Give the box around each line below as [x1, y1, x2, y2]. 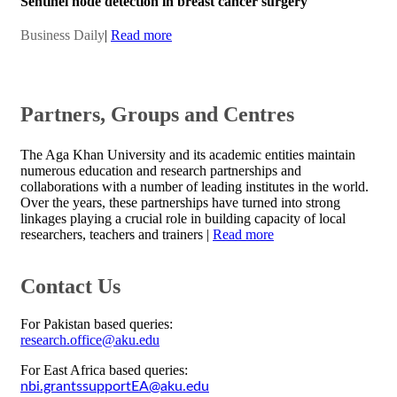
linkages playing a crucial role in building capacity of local [20, 211, 346, 227]
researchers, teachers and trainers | [20, 227, 213, 243]
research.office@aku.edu [20, 332, 160, 348]
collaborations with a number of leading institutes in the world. [20, 179, 369, 195]
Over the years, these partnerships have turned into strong [20, 195, 340, 211]
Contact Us [20, 275, 121, 299]
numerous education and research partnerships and [20, 163, 301, 179]
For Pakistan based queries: [20, 316, 173, 332]
